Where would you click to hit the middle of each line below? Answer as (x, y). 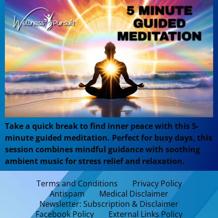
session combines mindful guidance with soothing (102, 149)
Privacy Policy (157, 183)
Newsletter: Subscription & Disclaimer (109, 204)
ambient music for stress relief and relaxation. (95, 161)
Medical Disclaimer (134, 193)
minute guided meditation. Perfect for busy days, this (109, 137)
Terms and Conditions (77, 183)
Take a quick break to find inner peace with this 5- (102, 126)
